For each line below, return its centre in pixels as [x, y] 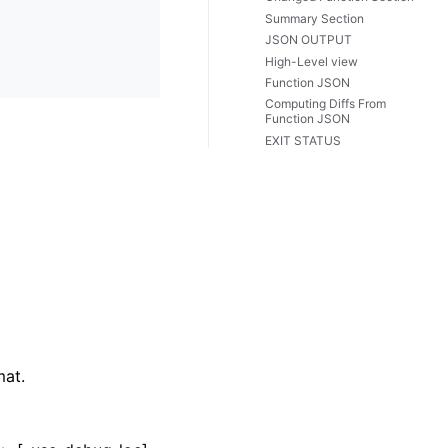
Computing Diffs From [325, 104]
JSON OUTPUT [308, 40]
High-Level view [311, 61]
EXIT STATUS [303, 140]
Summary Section [314, 18]
